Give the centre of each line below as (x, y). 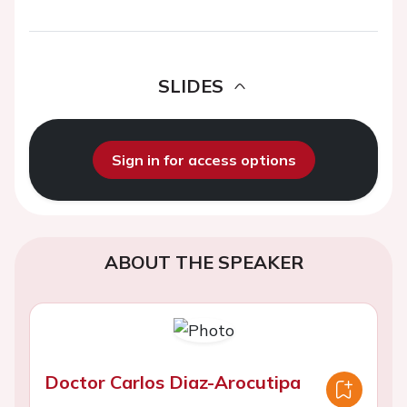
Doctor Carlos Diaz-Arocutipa (173, 382)
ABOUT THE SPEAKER (203, 262)
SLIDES (191, 86)
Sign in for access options (203, 160)
